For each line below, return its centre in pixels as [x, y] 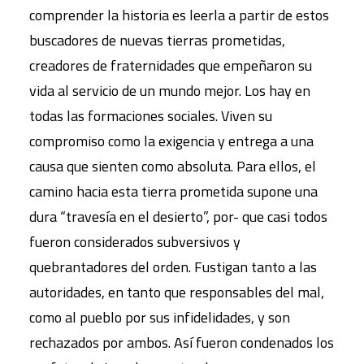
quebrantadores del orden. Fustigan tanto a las [173, 267]
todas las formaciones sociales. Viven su [151, 116]
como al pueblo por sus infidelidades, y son [160, 317]
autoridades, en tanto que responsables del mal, [177, 292]
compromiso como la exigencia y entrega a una [171, 141]
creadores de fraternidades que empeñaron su [171, 65]
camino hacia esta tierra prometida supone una [173, 191]
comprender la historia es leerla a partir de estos [179, 15]
